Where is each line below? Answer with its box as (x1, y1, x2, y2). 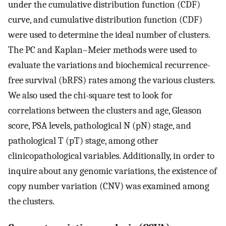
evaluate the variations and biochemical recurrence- (8, 60, 210, 71)
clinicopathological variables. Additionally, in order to (8, 150, 214, 162)
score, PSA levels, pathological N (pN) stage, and (8, 120, 191, 132)
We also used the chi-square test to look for (8, 90, 173, 101)
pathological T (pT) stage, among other (8, 135, 158, 147)
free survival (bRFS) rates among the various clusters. (8, 75, 215, 86)
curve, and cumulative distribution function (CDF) (8, 14, 202, 26)
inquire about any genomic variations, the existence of (8, 165, 217, 177)
